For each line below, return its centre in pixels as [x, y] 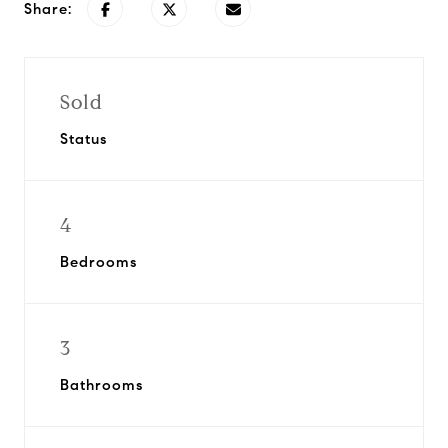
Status [83, 139]
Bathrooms [101, 385]
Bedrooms [98, 262]
